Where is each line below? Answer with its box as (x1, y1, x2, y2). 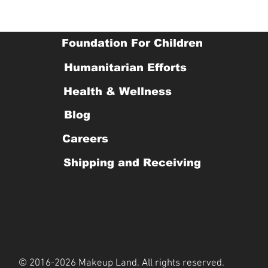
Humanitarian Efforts (64, 62, 187, 74)
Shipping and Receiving (63, 157, 201, 169)
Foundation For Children (62, 37, 203, 50)
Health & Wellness (63, 86, 172, 98)
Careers (62, 133, 108, 145)
